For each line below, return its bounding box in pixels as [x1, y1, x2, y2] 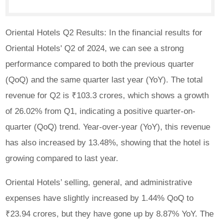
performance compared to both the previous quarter [5, 59, 194, 69]
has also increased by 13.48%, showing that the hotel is [5, 137, 210, 148]
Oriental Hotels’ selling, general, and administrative [5, 177, 192, 188]
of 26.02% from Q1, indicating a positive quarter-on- [5, 106, 196, 116]
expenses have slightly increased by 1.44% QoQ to [5, 193, 194, 203]
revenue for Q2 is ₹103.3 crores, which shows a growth [5, 90, 209, 101]
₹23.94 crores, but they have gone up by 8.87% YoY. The [5, 209, 214, 219]
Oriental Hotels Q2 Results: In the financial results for [5, 27, 203, 38]
